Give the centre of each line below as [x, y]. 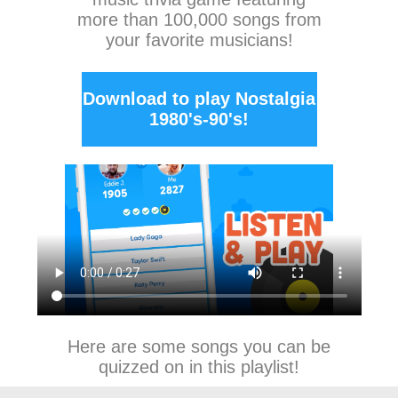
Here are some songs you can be [199, 346]
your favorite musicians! [199, 40]
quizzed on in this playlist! [199, 367]
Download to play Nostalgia [199, 99]
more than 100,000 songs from [199, 20]
